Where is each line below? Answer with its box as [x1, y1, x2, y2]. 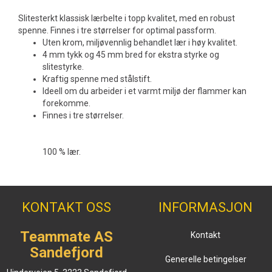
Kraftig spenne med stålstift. [42, 74, 152, 84]
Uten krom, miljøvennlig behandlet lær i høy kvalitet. [42, 38, 237, 47]
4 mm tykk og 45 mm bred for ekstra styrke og [42, 50, 219, 59]
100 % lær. [42, 147, 81, 157]
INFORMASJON [158, 200, 253, 215]
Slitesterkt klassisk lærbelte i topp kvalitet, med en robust [18, 13, 235, 23]
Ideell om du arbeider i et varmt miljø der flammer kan [42, 86, 246, 96]
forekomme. [42, 98, 90, 108]
